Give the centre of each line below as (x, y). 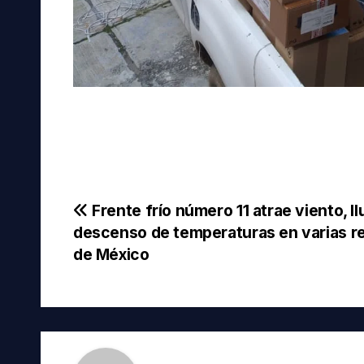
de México (111, 255)
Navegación (146, 217)
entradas (126, 284)
